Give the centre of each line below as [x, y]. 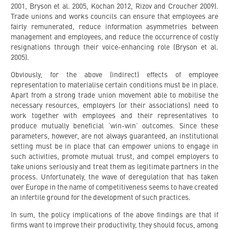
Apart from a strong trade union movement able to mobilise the [114, 95]
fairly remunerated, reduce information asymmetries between [114, 27]
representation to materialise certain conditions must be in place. [114, 85]
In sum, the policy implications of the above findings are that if [114, 215]
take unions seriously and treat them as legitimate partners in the [114, 167]
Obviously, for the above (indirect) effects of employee [114, 75]
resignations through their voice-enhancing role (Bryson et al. [114, 47]
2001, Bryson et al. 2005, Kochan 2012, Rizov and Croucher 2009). [114, 6]
